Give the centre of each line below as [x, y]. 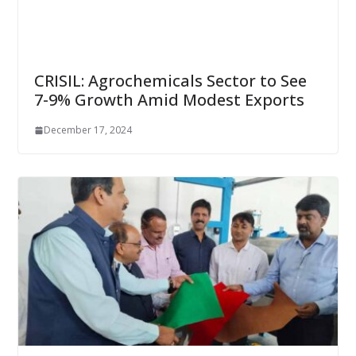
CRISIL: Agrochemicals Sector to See [170, 81]
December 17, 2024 [87, 130]
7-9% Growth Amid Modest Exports [169, 100]
